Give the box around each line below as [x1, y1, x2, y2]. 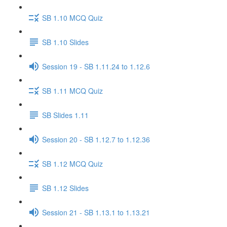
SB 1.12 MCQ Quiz [42, 158, 103, 169]
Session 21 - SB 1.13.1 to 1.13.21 [42, 207, 150, 217]
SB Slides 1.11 [42, 109, 89, 120]
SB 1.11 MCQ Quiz [42, 85, 103, 96]
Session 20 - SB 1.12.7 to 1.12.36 [42, 134, 150, 144]
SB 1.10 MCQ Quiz [42, 12, 103, 23]
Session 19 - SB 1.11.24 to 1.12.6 [42, 61, 150, 71]
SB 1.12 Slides [42, 182, 89, 193]
